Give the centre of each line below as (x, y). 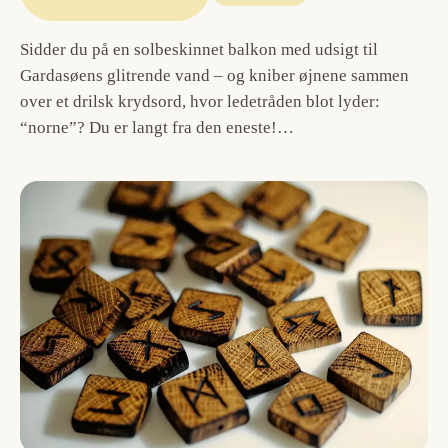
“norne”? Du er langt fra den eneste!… (157, 127)
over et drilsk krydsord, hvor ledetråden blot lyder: (200, 101)
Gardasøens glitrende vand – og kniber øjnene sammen (214, 75)
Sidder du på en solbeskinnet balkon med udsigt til (199, 49)
